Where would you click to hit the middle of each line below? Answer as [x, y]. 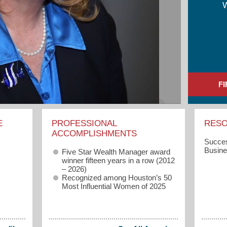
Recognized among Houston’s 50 [117, 177]
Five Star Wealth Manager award [116, 152]
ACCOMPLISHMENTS [94, 133]
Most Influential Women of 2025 [113, 186]
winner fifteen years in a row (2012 [118, 160]
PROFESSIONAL [84, 123]
